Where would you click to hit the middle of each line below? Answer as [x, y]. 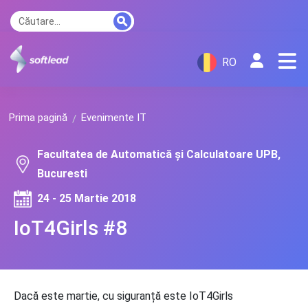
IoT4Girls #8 [70, 228]
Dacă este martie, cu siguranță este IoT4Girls [123, 296]
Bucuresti [62, 174]
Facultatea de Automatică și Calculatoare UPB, [159, 154]
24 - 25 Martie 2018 [87, 198]
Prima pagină [38, 118]
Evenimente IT [114, 118]
